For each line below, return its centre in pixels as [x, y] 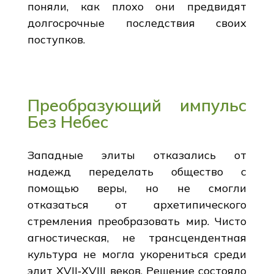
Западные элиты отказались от [137, 155]
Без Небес [68, 121]
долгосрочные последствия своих [137, 23]
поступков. [56, 39]
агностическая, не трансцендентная [137, 237]
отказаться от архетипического [137, 204]
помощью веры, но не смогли [137, 188]
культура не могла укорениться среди [137, 254]
